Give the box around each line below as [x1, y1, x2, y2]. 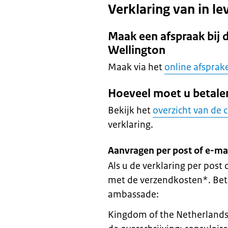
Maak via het [108, 61, 164, 73]
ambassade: [108, 188, 159, 201]
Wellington [108, 43, 165, 58]
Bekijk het [108, 104, 153, 117]
